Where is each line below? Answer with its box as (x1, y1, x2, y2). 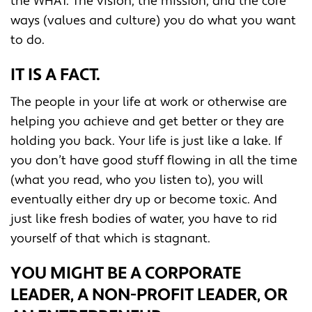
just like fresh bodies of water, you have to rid (10, 210, 277, 227)
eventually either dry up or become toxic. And (10, 191, 277, 208)
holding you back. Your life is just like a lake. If (10, 132, 282, 149)
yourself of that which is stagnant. (10, 230, 210, 247)
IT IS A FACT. (10, 63, 100, 86)
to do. (10, 31, 45, 48)
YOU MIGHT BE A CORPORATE (10, 262, 241, 284)
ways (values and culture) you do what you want (10, 12, 296, 29)
